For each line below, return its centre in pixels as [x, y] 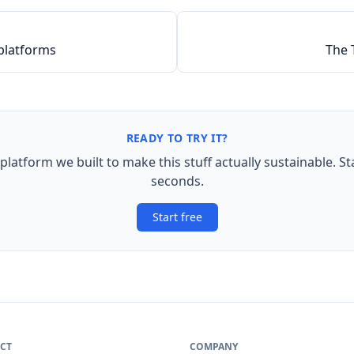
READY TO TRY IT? [177, 138]
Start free [177, 217]
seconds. [177, 181]
